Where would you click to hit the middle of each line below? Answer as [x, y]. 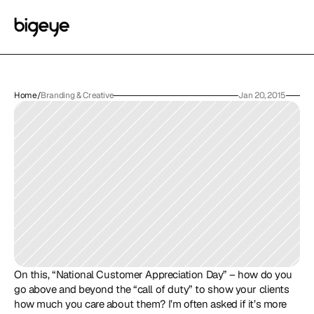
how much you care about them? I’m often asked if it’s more [150, 304]
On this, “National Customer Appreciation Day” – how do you [153, 274]
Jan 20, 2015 [262, 95]
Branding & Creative [77, 95]
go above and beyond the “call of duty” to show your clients [152, 289]
